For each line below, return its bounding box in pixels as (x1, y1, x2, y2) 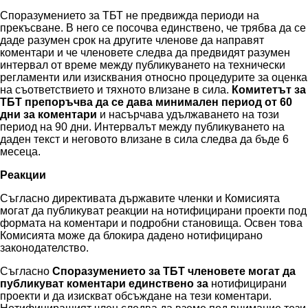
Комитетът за (232, 84, 306, 96)
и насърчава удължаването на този (97, 109, 279, 121)
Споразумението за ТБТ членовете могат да (52, 265, 296, 278)
